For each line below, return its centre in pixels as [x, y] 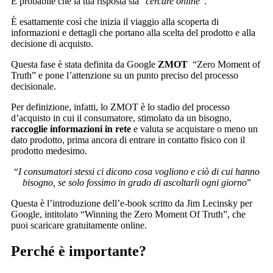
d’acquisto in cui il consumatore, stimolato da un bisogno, [121, 118]
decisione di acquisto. [52, 43]
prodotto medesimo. [49, 151]
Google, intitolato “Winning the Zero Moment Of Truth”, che [128, 214]
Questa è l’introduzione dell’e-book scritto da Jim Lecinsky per [132, 203]
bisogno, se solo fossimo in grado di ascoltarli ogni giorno [134, 182]
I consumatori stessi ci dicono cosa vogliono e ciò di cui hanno [139, 171]
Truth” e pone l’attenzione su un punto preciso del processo [125, 75]
